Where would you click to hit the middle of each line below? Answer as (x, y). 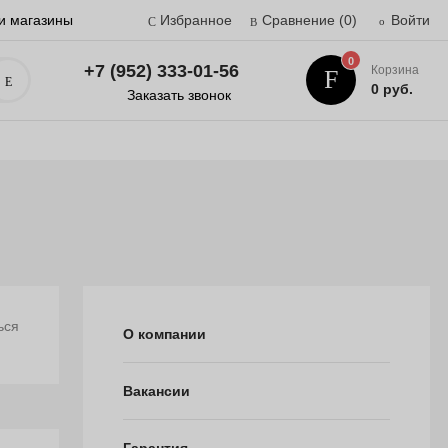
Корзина (395, 70)
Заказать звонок (179, 94)
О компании (164, 334)
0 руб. (392, 89)
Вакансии (156, 391)
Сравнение (298, 20)
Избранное (196, 20)
